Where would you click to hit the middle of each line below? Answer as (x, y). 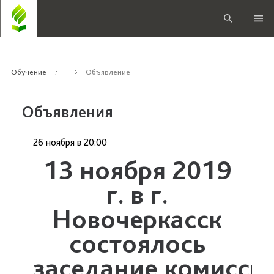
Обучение (29, 72)
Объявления (68, 112)
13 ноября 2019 (137, 170)
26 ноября (54, 142)
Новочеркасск (137, 219)
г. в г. (137, 194)
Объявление (108, 72)
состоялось (137, 243)
